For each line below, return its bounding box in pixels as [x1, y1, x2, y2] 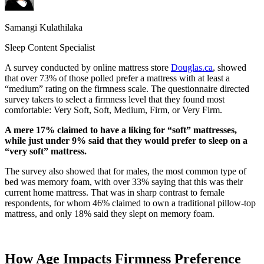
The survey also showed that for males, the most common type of [5, 166, 246, 176]
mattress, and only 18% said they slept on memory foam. [5, 208, 214, 219]
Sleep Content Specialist [5, 42, 95, 52]
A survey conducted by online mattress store [5, 62, 171, 72]
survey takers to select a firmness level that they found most [5, 94, 225, 104]
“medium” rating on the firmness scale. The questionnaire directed [5, 83, 249, 94]
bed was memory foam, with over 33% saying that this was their [5, 176, 243, 187]
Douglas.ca [171, 62, 213, 72]
